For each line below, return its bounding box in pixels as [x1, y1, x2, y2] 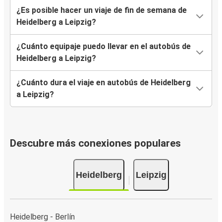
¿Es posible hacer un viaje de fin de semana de [16, 5, 187, 15]
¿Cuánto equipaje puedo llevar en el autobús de [16, 42, 191, 52]
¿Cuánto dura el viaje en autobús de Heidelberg [16, 78, 191, 88]
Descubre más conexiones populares [10, 137, 181, 150]
